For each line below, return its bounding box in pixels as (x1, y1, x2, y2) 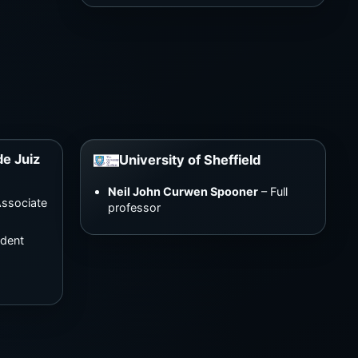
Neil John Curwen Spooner (107, 184, 258, 198)
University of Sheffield (119, 152, 261, 169)
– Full (257, 184, 288, 198)
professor (107, 200, 161, 214)
